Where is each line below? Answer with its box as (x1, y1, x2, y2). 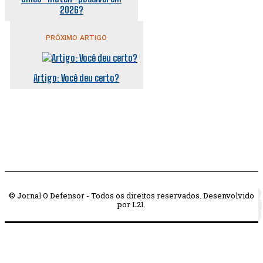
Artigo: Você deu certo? (33, 72, 120, 84)
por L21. (117, 199, 146, 210)
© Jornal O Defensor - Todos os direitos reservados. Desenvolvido (9, 190, 254, 201)
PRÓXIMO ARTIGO (46, 33, 107, 42)
